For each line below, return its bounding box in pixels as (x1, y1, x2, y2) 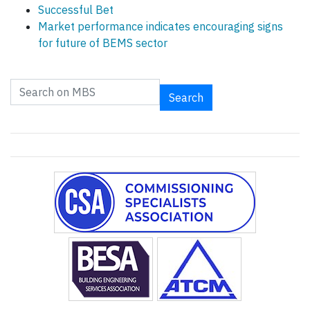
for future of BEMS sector (38, 36, 167, 51)
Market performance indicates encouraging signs (38, 19, 283, 34)
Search (169, 91, 203, 105)
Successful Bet (38, 3, 113, 17)
